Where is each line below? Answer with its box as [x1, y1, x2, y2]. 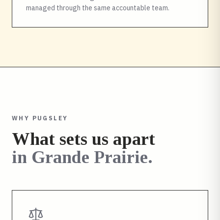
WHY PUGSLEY [12, 114, 68, 122]
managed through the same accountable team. [26, 3, 169, 12]
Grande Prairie [31, 147, 148, 167]
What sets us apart [12, 129, 155, 149]
